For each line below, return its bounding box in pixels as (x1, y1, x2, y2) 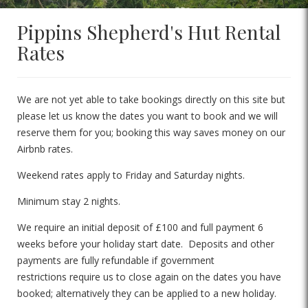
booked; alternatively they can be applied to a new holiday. (17, 287, 276, 300)
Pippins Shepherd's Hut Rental (17, 19, 280, 45)
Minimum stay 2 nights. (17, 195, 120, 208)
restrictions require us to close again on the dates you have (17, 270, 281, 283)
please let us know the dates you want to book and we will (17, 109, 278, 122)
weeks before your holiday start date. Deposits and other (17, 237, 274, 250)
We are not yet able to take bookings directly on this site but (17, 93, 285, 106)
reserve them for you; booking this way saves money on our (17, 126, 285, 139)
